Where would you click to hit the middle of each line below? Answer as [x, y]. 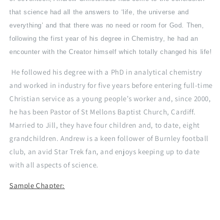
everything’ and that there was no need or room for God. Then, [107, 26]
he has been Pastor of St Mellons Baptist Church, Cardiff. [103, 112]
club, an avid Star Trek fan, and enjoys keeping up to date [105, 152]
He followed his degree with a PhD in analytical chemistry [106, 72]
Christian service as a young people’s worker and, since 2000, [110, 99]
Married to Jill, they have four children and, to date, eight [105, 125]
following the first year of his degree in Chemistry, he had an [104, 39]
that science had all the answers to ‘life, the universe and [99, 12]
